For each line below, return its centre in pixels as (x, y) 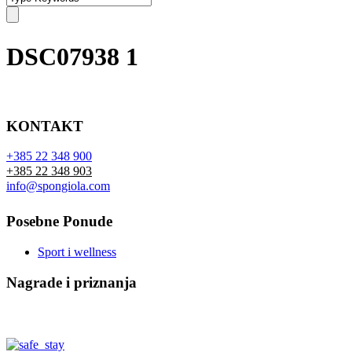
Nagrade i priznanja (71, 282)
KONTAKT (45, 126)
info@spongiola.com (58, 186)
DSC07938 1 (72, 57)
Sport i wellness (77, 252)
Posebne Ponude (59, 222)
